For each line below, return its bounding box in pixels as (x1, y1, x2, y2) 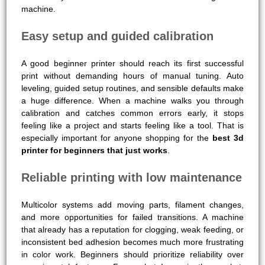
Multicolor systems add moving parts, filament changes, (21, 199, 244, 209)
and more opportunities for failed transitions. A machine (21, 212, 244, 222)
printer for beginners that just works (21, 145, 168, 155)
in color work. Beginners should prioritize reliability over (21, 249, 244, 259)
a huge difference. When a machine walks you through (21, 95, 244, 105)
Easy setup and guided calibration (21, 29, 214, 43)
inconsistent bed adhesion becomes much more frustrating (21, 237, 244, 247)
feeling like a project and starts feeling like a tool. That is (21, 120, 244, 130)
